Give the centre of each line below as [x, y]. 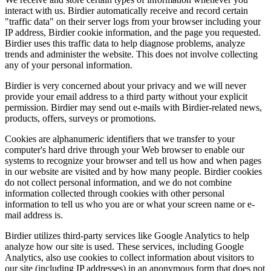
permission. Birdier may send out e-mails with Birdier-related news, [133, 107]
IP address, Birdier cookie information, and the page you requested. [133, 32]
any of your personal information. [69, 65]
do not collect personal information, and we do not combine [118, 182]
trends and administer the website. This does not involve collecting [131, 54]
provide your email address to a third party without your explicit [126, 96]
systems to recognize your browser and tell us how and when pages [133, 160]
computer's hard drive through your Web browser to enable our [125, 149]
